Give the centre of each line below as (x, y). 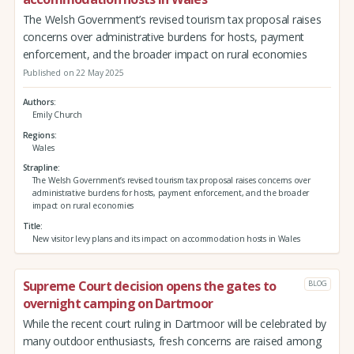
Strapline (40, 168)
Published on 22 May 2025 (73, 73)
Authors (38, 102)
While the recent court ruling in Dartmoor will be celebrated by (174, 323)
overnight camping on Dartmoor (118, 303)
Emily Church (57, 114)
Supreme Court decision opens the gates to (149, 286)
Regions (39, 135)
